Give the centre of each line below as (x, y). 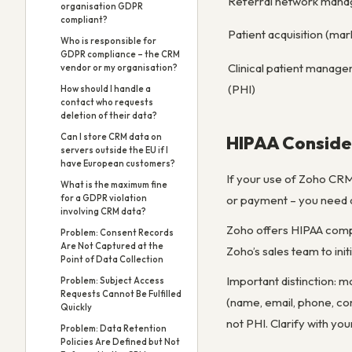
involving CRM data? (103, 211)
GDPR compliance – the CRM (120, 54)
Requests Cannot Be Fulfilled (121, 294)
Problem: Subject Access (112, 280)
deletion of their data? (109, 115)
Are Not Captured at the (112, 246)
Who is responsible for (108, 41)
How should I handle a (106, 89)
